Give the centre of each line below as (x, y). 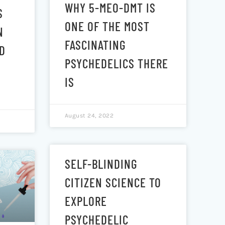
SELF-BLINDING (101, 163)
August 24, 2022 (89, 115)
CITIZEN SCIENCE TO (113, 182)
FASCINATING (95, 44)
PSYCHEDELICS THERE (116, 63)
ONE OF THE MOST (107, 26)
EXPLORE (86, 201)
